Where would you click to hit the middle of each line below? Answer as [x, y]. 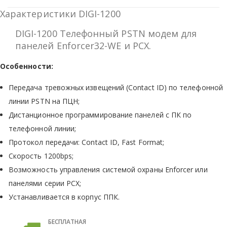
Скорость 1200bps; [41, 156]
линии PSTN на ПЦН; [44, 101]
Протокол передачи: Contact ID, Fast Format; [87, 142]
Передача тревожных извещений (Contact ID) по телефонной [116, 87]
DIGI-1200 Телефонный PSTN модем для [106, 33]
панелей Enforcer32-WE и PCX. [87, 45]
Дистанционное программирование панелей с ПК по [100, 115]
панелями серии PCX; [45, 183]
